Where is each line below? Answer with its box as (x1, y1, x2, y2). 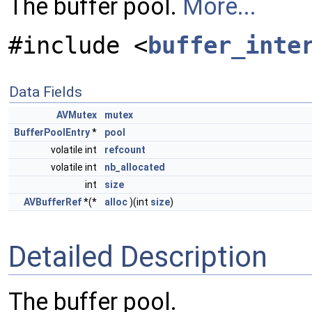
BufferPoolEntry (14, 127, 90, 138)
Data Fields (9, 84, 82, 100)
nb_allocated (104, 162, 165, 173)
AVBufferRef (24, 196, 81, 208)
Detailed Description (8, 239, 267, 274)
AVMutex (56, 109, 97, 120)
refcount (104, 144, 146, 155)
